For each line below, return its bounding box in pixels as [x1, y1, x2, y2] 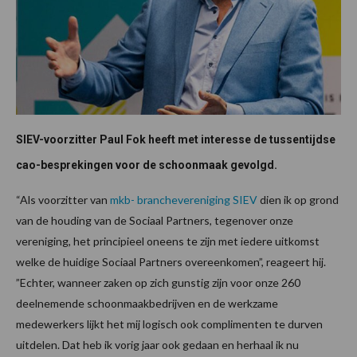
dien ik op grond [257, 192, 339, 206]
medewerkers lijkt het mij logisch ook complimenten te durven [16, 316, 323, 331]
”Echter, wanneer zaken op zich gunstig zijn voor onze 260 [16, 275, 300, 289]
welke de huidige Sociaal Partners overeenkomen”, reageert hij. [16, 254, 326, 269]
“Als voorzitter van [16, 192, 110, 206]
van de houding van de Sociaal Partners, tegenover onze [16, 213, 293, 227]
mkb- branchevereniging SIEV [110, 192, 257, 206]
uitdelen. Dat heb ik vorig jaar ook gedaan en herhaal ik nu [16, 337, 299, 351]
